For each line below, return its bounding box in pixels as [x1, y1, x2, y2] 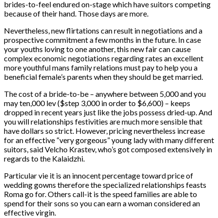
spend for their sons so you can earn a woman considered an [4, 198, 200, 208]
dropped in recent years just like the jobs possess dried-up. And [4, 107, 212, 117]
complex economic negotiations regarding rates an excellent [4, 53, 203, 63]
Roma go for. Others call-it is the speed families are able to [4, 189, 197, 199]
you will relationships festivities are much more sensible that [4, 116, 202, 126]
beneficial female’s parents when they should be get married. [4, 72, 203, 81]
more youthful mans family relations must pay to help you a [4, 62, 198, 72]
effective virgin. [4, 207, 56, 217]
